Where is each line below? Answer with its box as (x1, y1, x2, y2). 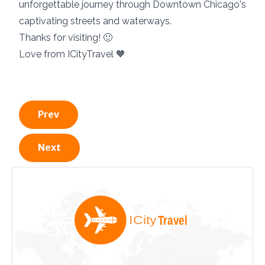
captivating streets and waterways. (19, 15, 172, 27)
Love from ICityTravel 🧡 (19, 49, 125, 60)
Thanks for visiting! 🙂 (19, 32, 112, 44)
